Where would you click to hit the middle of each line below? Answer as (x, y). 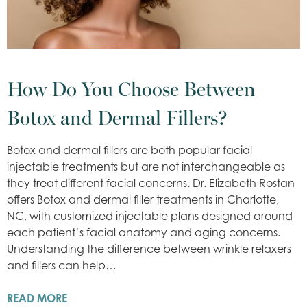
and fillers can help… (62, 265)
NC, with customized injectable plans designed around (150, 216)
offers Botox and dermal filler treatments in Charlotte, (143, 199)
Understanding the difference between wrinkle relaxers (149, 248)
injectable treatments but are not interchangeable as (146, 166)
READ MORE (37, 298)
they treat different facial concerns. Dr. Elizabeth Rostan (151, 183)
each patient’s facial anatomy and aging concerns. (144, 232)
